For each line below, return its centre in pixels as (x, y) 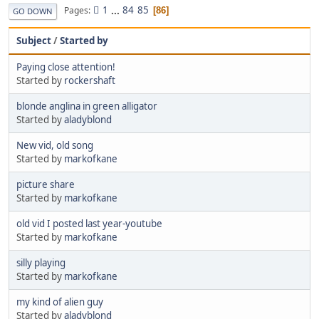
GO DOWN (33, 11)
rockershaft (90, 80)
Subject (34, 40)
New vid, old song (55, 145)
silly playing (41, 262)
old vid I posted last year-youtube (89, 223)
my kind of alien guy (60, 302)
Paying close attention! (66, 67)
